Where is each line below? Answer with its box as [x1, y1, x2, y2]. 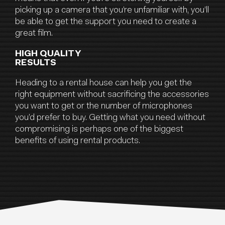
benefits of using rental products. [15, 137, 140, 146]
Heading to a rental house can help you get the [15, 79, 192, 88]
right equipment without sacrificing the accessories [15, 90, 209, 100]
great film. [15, 29, 53, 39]
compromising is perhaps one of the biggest [15, 125, 183, 135]
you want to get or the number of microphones [15, 102, 192, 111]
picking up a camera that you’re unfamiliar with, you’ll [15, 6, 209, 16]
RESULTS [15, 59, 56, 68]
